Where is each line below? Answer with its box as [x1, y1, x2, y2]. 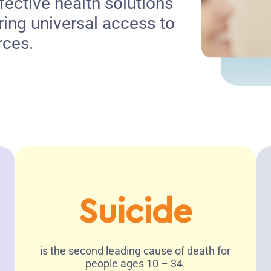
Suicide [78, 195, 192, 229]
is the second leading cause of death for [40, 244, 231, 257]
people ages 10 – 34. [85, 256, 186, 270]
